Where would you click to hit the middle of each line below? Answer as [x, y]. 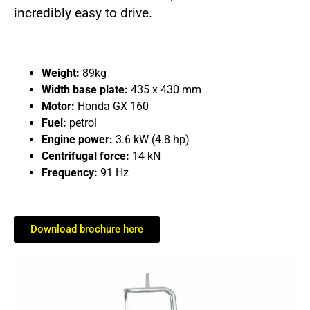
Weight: [61, 73]
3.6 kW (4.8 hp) [151, 139]
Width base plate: [85, 89]
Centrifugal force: [85, 156]
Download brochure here [87, 229]
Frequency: [70, 172]
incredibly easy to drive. [83, 12]
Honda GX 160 [112, 106]
